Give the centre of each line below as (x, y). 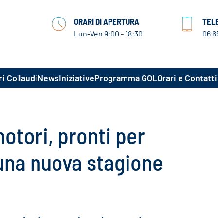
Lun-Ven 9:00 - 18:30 (108, 33)
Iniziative (77, 78)
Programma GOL (126, 78)
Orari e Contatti (187, 78)
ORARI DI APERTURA (106, 21)
